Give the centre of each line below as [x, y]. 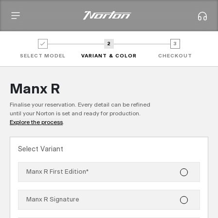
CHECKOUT [175, 56]
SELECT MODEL [43, 56]
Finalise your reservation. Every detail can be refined [80, 105]
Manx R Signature [53, 200]
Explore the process [36, 123]
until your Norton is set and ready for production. [75, 114]
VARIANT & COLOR [109, 56]
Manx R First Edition [56, 172]
